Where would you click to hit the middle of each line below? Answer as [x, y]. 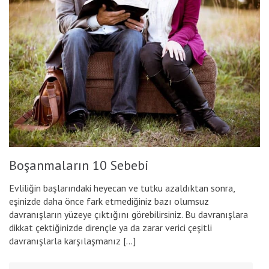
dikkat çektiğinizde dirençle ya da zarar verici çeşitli [110, 228]
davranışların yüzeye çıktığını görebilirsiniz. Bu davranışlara [128, 215]
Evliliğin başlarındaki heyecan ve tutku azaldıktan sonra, [122, 188]
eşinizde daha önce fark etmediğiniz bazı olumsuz [109, 201]
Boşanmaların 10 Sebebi [79, 165]
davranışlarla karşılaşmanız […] [72, 241]
